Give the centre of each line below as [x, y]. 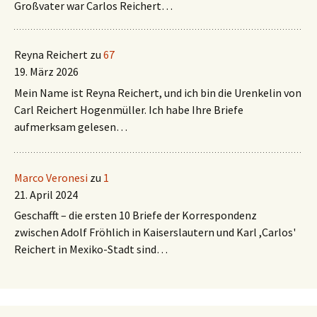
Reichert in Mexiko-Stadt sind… [91, 249]
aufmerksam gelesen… [71, 126]
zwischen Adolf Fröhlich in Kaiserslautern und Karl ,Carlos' [155, 232]
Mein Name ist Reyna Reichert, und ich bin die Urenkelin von [158, 92]
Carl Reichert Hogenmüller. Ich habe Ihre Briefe [129, 109]
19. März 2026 [46, 71]
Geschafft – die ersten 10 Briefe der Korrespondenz [136, 215]
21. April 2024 [46, 194]
